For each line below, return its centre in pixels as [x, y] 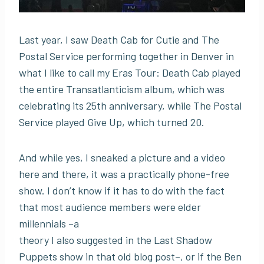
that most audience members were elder [110, 207]
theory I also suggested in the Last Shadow [115, 240]
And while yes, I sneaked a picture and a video [122, 158]
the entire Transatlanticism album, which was [122, 89]
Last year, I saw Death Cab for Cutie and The [119, 40]
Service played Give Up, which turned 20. [112, 122]
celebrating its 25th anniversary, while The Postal [130, 106]
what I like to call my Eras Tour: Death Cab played [130, 73]
